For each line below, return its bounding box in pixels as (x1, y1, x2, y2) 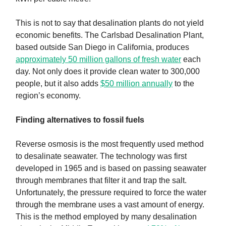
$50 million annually (100, 79, 173, 88)
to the (173, 79, 194, 88)
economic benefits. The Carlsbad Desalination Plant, (16, 31, 204, 40)
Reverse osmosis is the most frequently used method (16, 140, 204, 149)
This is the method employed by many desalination (16, 212, 197, 221)
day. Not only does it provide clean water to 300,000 (16, 67, 200, 76)
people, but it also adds (16, 79, 100, 88)
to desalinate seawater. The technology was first (16, 152, 187, 161)
